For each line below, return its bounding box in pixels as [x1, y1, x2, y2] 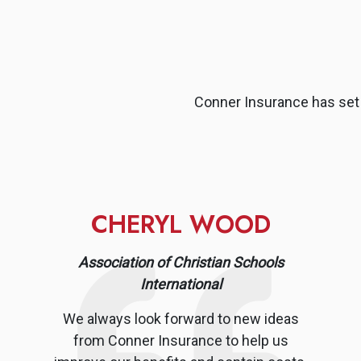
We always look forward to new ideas [62, 309, 299, 327]
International [139, 275, 222, 293]
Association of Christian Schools [77, 253, 284, 271]
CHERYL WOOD [90, 205, 271, 242]
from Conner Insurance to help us [73, 331, 288, 349]
